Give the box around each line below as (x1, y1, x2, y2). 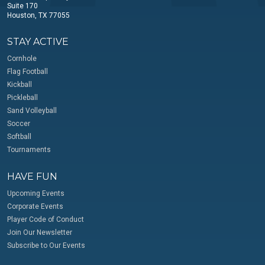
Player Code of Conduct (7, 215, 84, 224)
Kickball (7, 80, 32, 89)
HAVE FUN (7, 170, 57, 182)
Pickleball (7, 93, 38, 102)
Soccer (7, 119, 30, 128)
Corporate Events (7, 202, 63, 211)
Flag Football (7, 67, 48, 76)
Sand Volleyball (7, 106, 57, 115)
